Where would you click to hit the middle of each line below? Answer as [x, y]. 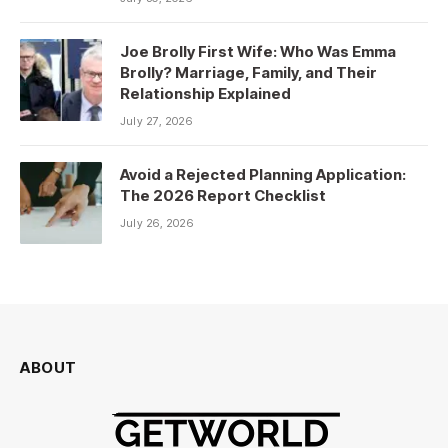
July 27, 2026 [156, 120]
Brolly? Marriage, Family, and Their [248, 72]
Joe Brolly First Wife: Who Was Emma [258, 51]
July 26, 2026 [156, 222]
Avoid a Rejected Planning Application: [263, 174]
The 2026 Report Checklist [223, 195]
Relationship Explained [205, 93]
